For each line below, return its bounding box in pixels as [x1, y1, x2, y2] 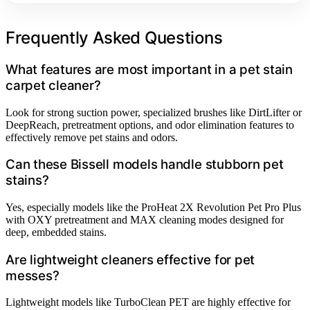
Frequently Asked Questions [6, 27, 223, 48]
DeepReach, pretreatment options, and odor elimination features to [6, 118, 294, 131]
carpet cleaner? [6, 77, 101, 93]
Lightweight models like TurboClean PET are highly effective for [6, 296, 291, 309]
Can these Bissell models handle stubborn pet [6, 156, 284, 173]
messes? [6, 267, 60, 284]
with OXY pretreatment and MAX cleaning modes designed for [6, 213, 284, 226]
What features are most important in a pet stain [6, 61, 293, 77]
